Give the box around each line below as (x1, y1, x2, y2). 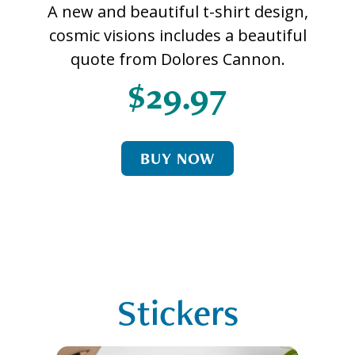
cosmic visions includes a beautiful (48, 25, 307, 47)
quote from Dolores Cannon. (70, 48, 285, 71)
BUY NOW (139, 148, 216, 170)
